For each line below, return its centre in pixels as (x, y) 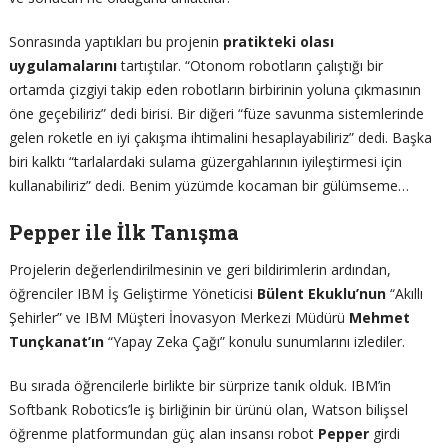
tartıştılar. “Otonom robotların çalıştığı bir (249, 65)
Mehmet (379, 317)
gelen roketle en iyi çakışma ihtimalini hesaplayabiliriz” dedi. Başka (220, 137)
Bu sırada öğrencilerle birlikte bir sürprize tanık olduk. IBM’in (199, 385)
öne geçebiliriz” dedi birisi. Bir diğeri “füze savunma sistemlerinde (216, 113)
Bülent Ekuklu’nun (321, 293)
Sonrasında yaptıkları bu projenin (115, 41)
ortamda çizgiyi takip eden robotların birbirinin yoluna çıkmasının (214, 89)
